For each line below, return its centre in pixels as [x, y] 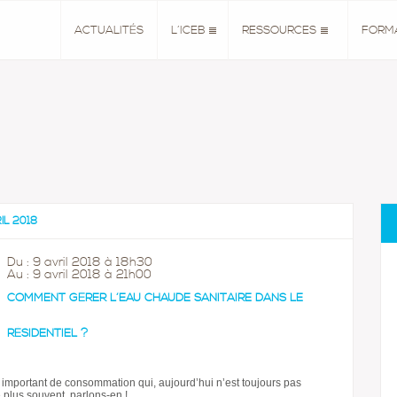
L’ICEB [188, 31]
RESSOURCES [279, 31]
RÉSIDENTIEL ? [47, 334]
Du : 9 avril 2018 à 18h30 [80, 262]
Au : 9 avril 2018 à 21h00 [79, 275]
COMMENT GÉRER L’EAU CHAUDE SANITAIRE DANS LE [155, 298]
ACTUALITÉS [109, 31]
